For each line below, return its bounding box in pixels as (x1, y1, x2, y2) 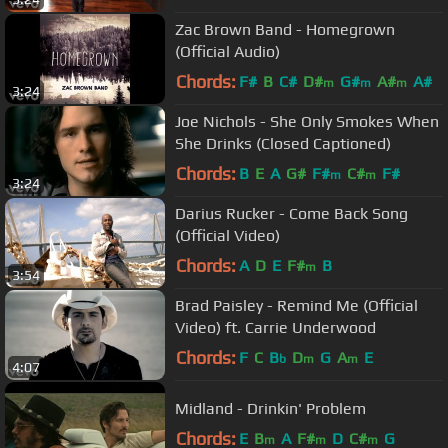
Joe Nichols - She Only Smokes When (175, 111, 439, 131)
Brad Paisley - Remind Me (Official (175, 295, 418, 315)
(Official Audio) (175, 41, 280, 61)
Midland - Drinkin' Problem (175, 398, 366, 418)
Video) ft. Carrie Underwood (175, 317, 376, 337)
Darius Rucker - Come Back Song (175, 203, 408, 223)
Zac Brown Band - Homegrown (175, 19, 395, 39)
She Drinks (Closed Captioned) (175, 133, 391, 153)
